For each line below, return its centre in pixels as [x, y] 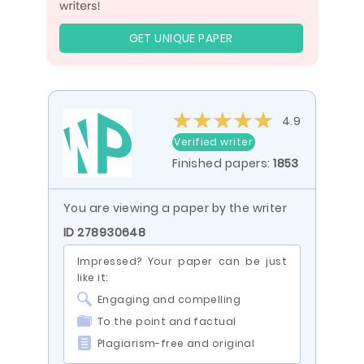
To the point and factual [167, 321]
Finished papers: [223, 163]
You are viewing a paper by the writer [175, 208]
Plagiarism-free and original [176, 343]
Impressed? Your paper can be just [182, 261]
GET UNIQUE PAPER [181, 38]
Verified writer [213, 142]
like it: [93, 277]
